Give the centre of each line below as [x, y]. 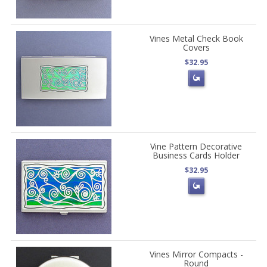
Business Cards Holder [196, 155]
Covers [196, 47]
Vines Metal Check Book [196, 38]
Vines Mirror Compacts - [196, 254]
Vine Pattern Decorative [196, 146]
